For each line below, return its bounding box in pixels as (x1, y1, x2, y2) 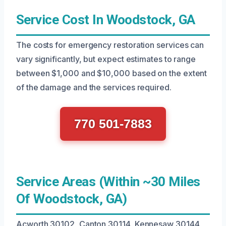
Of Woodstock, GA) (16, 191, 127, 206)
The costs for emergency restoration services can (16, 39, 204, 50)
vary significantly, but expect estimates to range (16, 53, 196, 64)
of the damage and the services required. (16, 82, 172, 92)
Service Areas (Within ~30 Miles (16, 174, 200, 189)
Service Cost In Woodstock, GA (16, 12, 195, 27)
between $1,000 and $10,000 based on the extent (16, 68, 207, 78)
